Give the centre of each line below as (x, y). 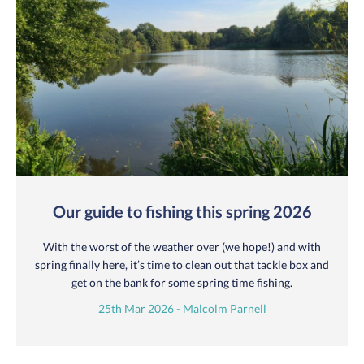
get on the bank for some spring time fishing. (182, 282)
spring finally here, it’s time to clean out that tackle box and (182, 264)
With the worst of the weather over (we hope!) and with (182, 246)
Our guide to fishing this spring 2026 (182, 211)
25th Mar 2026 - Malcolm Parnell (182, 308)
